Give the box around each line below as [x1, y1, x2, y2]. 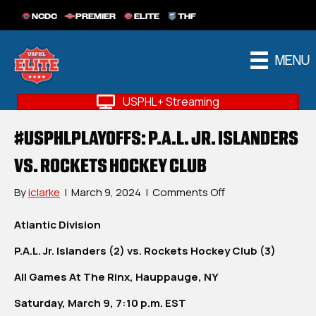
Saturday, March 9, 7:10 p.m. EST [14, 296, 186, 311]
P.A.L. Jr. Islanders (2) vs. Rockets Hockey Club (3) [14, 243, 278, 259]
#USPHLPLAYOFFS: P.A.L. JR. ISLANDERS [14, 126, 298, 150]
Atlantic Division [14, 217, 103, 233]
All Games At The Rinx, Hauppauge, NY [14, 269, 220, 285]
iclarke [28, 185, 60, 200]
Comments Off [152, 185, 225, 200]
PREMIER [75, 12, 116, 21]
